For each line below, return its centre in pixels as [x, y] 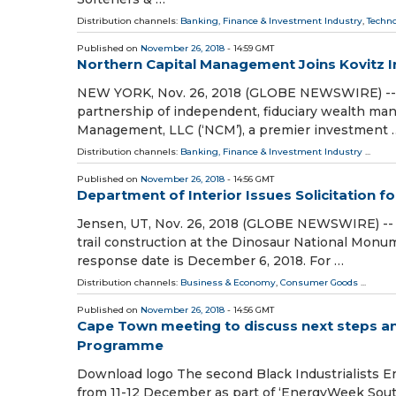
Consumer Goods [319, 283]
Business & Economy [228, 283]
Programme [120, 346]
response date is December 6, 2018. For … [210, 261]
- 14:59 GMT [249, 48]
